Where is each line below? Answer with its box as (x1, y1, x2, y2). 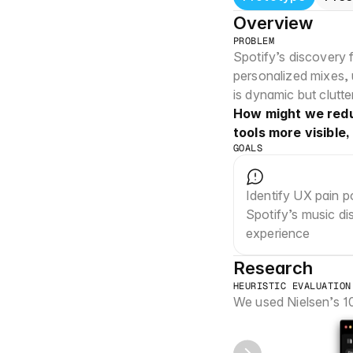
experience (246, 225, 310, 241)
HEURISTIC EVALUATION (233, 280, 351, 292)
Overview (233, 13, 313, 33)
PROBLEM (233, 35, 275, 47)
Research (233, 258, 313, 278)
